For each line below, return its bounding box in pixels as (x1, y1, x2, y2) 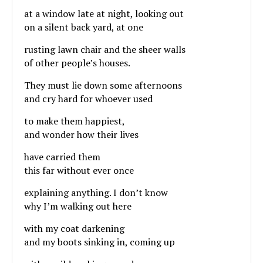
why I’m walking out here (24, 199, 131, 213)
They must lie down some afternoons (24, 78, 182, 92)
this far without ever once (24, 163, 134, 177)
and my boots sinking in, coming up (24, 235, 175, 248)
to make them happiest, (24, 114, 125, 127)
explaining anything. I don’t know (24, 186, 168, 199)
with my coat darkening (24, 221, 124, 235)
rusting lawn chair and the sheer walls (24, 42, 186, 56)
